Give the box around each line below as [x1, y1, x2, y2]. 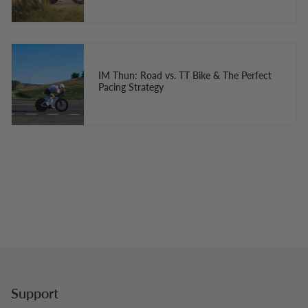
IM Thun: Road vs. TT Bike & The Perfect [98, 69, 272, 82]
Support [11, 285, 58, 302]
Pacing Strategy [98, 81, 164, 93]
